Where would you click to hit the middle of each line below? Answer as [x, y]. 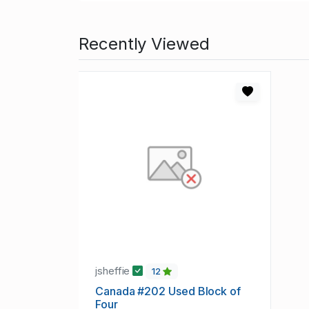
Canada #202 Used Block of [168, 291]
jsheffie [114, 271]
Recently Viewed [144, 44]
